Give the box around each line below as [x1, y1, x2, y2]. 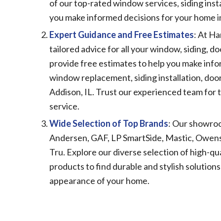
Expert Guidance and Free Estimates [49, 29, 194, 40]
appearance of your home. [49, 175, 149, 186]
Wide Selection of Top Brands [49, 117, 168, 129]
